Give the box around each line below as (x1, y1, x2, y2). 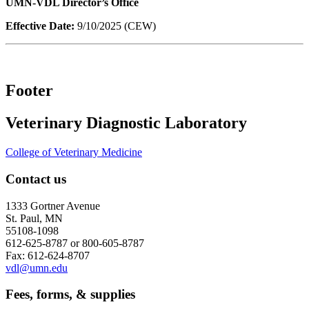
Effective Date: (6, 19, 74, 32)
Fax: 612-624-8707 (6, 249, 90, 261)
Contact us (6, 172, 66, 186)
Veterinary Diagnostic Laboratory (6, 114, 247, 132)
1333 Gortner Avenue (6, 199, 100, 212)
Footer (6, 81, 53, 100)
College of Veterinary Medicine (6, 146, 142, 159)
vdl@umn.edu (6, 261, 68, 274)
